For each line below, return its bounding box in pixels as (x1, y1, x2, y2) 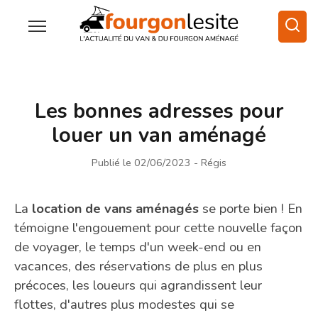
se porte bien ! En (199, 199, 302, 217)
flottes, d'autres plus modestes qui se (14, 295, 234, 313)
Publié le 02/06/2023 (92, 155, 191, 170)
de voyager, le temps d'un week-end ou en (14, 237, 261, 256)
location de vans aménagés (32, 199, 199, 217)
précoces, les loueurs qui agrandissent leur (14, 275, 262, 294)
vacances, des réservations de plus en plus (14, 256, 263, 275)
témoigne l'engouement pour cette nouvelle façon (14, 218, 302, 236)
